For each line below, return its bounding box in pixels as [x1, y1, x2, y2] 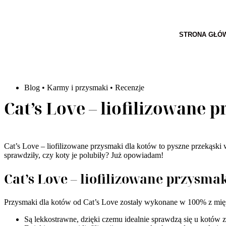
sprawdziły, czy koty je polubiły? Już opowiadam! [4, 150, 163, 159]
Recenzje [115, 83, 144, 92]
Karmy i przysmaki [47, 83, 108, 92]
